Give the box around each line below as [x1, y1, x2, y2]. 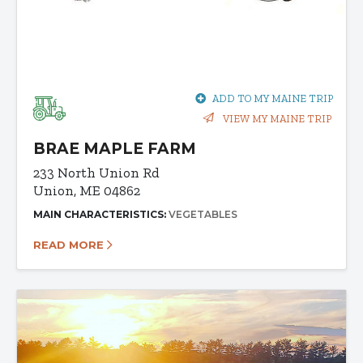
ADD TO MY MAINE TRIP [212, 92, 333, 105]
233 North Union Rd [33, 164, 160, 181]
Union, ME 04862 [33, 182, 140, 199]
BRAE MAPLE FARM [33, 139, 196, 159]
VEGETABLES [169, 208, 237, 221]
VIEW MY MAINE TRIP [220, 113, 331, 126]
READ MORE [33, 238, 107, 252]
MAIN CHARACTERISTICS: [33, 208, 169, 221]
